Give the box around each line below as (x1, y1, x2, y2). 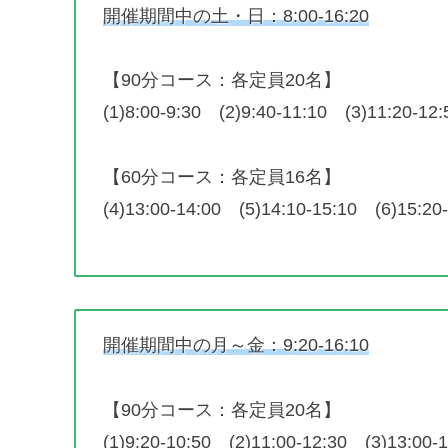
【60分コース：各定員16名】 (103, 166, 341, 187)
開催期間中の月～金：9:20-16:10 (103, 335, 369, 356)
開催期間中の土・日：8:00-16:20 (103, 5, 369, 26)
